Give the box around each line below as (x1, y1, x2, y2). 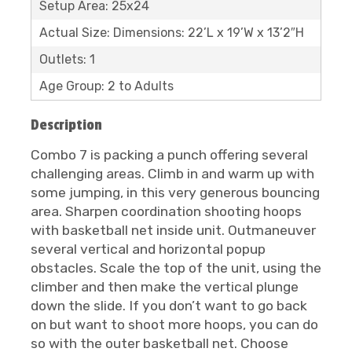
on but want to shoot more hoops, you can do (31, 316, 318, 332)
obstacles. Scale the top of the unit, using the (31, 259, 321, 276)
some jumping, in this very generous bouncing (31, 184, 320, 200)
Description (31, 115, 102, 134)
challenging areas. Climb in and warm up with (31, 165, 314, 181)
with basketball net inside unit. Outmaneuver (31, 222, 316, 238)
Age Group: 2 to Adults (39, 78, 174, 93)
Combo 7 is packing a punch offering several (31, 146, 308, 163)
